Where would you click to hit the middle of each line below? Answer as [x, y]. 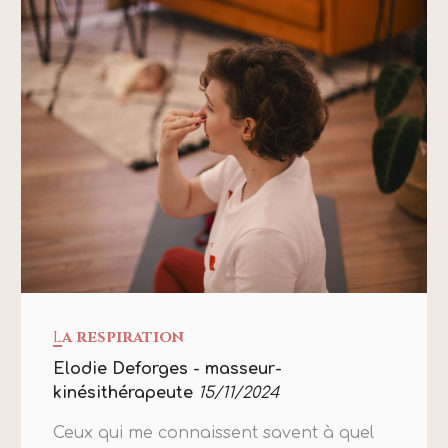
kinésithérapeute [123, 393]
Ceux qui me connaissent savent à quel [214, 433]
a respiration [123, 337]
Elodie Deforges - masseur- [168, 369]
